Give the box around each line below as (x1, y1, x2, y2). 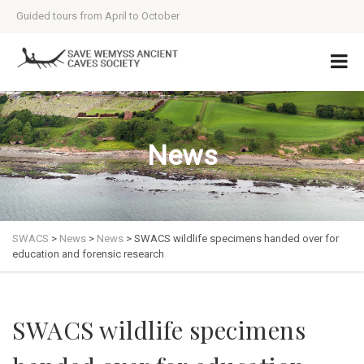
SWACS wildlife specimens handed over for (134, 232, 339, 245)
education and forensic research (12, 248, 164, 260)
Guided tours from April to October (16, 10, 180, 22)
